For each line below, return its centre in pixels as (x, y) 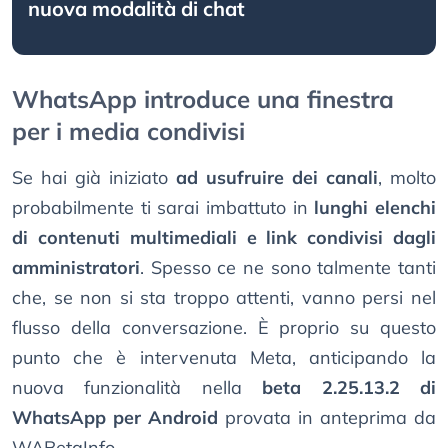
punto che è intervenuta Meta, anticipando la (224, 358)
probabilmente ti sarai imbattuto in (163, 208)
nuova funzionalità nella (137, 388)
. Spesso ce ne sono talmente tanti (288, 268)
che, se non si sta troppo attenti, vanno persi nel (224, 298)
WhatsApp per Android (115, 418)
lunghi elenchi (375, 208)
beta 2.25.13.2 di (349, 388)
